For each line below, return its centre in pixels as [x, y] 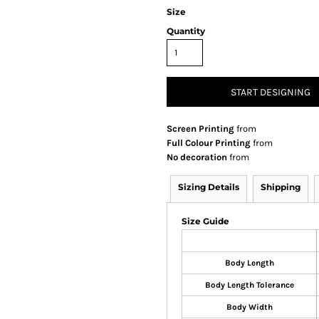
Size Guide [205, 221]
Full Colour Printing [209, 143]
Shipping [281, 187]
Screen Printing [200, 129]
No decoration [197, 157]
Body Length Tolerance [249, 285]
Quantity [186, 31]
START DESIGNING [271, 93]
